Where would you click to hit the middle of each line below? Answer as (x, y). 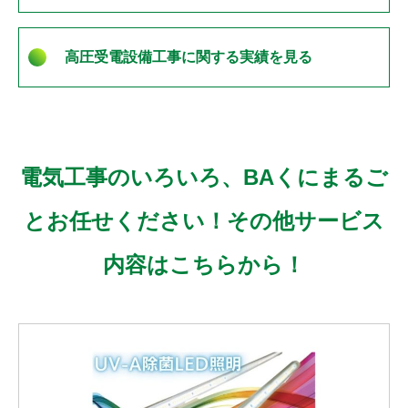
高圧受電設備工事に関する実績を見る (189, 57)
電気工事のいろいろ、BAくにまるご (204, 178)
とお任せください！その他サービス (204, 221)
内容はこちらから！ (204, 265)
